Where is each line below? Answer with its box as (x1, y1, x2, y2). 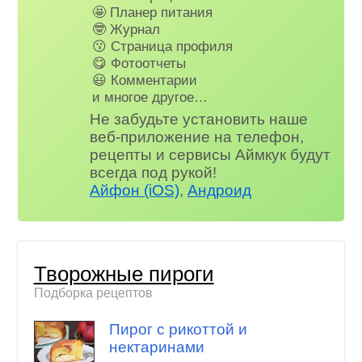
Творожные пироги (33, 262, 214, 285)
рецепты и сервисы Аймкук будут (90, 146, 331, 164)
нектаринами (108, 339, 204, 356)
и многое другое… (92, 88, 208, 105)
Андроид (187, 182, 252, 200)
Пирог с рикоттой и (108, 321, 247, 339)
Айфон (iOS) (90, 182, 180, 200)
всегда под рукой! (90, 164, 217, 182)
